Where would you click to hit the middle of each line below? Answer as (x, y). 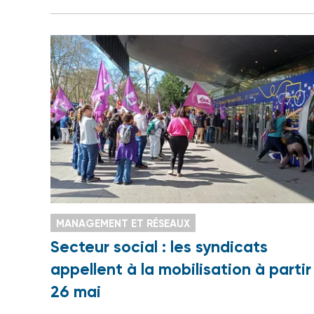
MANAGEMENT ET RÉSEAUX (123, 224)
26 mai (76, 292)
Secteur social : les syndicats (159, 247)
